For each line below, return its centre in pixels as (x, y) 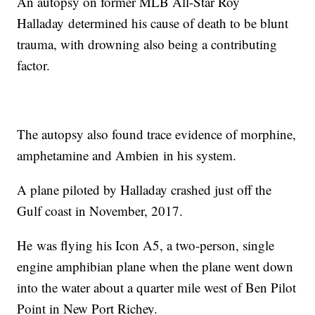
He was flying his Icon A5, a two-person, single (146, 245)
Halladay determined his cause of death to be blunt (153, 23)
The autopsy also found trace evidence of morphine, (157, 134)
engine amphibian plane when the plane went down (155, 266)
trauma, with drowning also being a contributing (147, 44)
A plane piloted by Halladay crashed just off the (144, 190)
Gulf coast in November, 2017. (102, 211)
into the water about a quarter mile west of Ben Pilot (157, 288)
